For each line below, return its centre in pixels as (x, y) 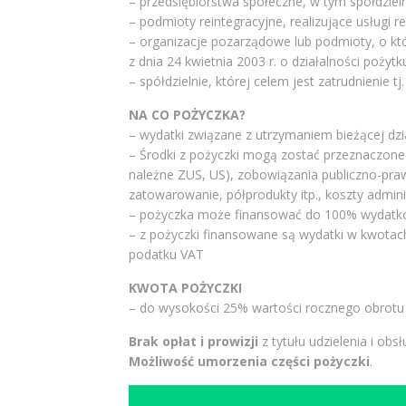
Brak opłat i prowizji (193, 341)
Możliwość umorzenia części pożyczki (249, 361)
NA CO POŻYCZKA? (187, 114)
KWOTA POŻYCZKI (185, 287)
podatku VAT (166, 254)
